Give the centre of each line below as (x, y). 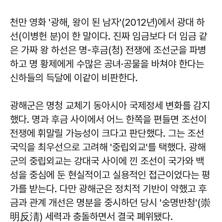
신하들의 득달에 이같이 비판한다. (74, 78)
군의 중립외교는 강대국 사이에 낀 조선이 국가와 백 (107, 161)
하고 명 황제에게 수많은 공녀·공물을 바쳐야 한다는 (107, 64)
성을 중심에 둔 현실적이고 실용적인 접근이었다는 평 (110, 175)
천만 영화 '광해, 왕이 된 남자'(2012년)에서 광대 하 (107, 22)
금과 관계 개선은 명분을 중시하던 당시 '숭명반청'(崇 (110, 203)
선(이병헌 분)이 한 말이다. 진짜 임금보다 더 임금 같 (109, 36)
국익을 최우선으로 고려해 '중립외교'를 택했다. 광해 (108, 147)
